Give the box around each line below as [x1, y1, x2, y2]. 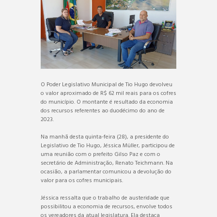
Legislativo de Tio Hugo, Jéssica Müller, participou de [41, 140, 175, 151]
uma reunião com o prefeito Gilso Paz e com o [41, 149, 160, 159]
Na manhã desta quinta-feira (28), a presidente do [41, 132, 169, 142]
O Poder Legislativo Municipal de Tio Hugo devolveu [41, 79, 172, 90]
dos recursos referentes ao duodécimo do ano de [41, 106, 165, 116]
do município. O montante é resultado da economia [41, 97, 173, 107]
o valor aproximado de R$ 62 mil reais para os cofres [41, 88, 176, 98]
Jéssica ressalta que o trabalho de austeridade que [41, 193, 170, 203]
